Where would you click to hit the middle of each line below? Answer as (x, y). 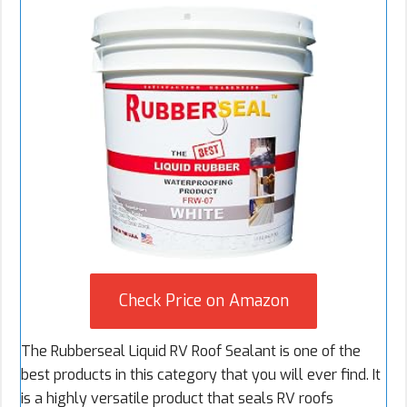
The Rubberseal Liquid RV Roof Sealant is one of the (191, 352)
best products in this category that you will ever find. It (201, 375)
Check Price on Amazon (203, 301)
